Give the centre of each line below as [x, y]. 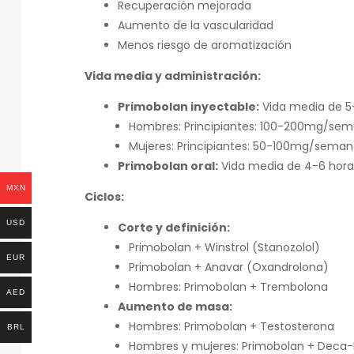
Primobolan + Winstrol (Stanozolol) [224, 247]
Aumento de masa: [175, 306]
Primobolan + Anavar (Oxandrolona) [229, 267]
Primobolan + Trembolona [254, 286]
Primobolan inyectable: [188, 106]
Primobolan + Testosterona [258, 326]
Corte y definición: [174, 227]
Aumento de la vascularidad [196, 25]
